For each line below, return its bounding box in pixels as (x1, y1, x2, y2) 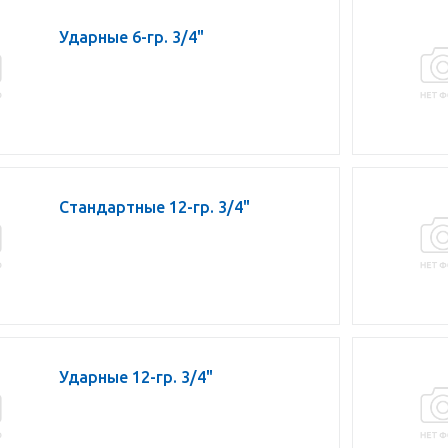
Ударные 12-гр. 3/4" (59, 368, 213, 386)
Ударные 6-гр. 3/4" (59, 28, 204, 46)
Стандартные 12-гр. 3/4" (59, 198, 250, 216)
